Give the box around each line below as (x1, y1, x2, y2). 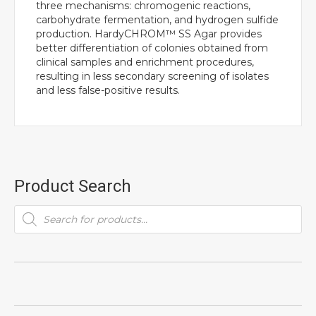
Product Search (14, 176, 131, 197)
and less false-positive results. (36, 84, 180, 97)
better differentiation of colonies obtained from (36, 42, 268, 55)
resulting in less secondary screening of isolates (36, 70, 269, 83)
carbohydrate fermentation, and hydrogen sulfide (36, 13, 279, 27)
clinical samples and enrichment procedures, (36, 56, 254, 69)
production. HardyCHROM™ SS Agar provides (36, 28, 262, 41)
